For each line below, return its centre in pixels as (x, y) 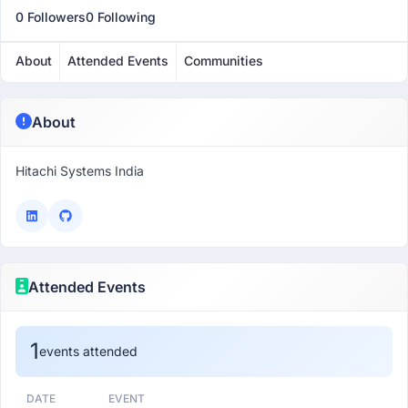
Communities (224, 61)
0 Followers (51, 17)
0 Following (121, 17)
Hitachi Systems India (80, 171)
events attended (88, 351)
